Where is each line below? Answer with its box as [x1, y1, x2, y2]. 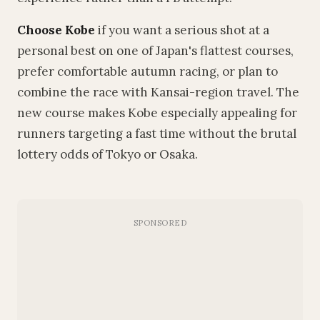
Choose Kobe [17, 22, 95, 38]
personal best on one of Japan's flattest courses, [17, 43, 294, 59]
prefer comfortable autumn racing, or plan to [17, 64, 278, 79]
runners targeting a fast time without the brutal [17, 126, 296, 141]
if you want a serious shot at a [95, 22, 269, 38]
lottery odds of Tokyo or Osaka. [17, 146, 198, 162]
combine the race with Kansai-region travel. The [17, 84, 299, 100]
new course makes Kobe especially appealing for [17, 105, 297, 121]
